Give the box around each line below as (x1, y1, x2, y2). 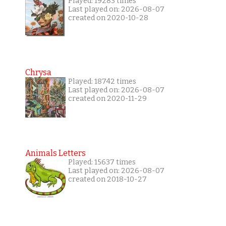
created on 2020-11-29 (68, 94, 147, 103)
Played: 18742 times (68, 77, 136, 86)
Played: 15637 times (68, 158, 136, 167)
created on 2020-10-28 (68, 14, 148, 23)
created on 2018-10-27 (68, 175, 147, 184)
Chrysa (25, 68, 51, 78)
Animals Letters (25, 148, 86, 158)
